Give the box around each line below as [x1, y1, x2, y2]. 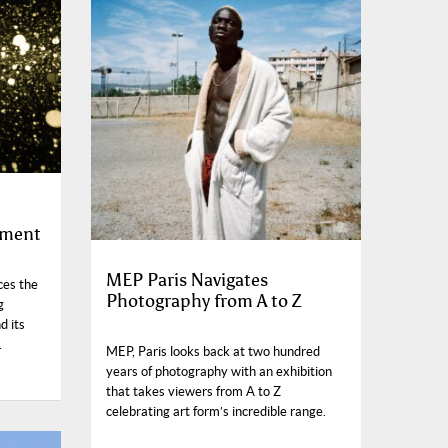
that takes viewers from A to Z [106, 384, 281, 399]
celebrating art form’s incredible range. [106, 404, 326, 419]
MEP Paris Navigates [106, 269, 268, 291]
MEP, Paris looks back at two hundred [106, 344, 320, 359]
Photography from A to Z [106, 290, 301, 312]
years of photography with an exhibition [106, 364, 332, 379]
